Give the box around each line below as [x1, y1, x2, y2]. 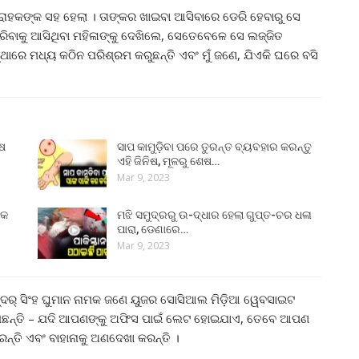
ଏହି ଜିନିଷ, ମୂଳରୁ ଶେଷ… [117, 154, 220, 167]
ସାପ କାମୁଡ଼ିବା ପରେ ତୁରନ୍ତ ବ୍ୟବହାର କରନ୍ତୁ [117, 139, 313, 153]
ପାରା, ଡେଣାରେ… [117, 223, 189, 236]
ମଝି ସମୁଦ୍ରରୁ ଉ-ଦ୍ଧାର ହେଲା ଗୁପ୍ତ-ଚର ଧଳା [117, 208, 313, 222]
